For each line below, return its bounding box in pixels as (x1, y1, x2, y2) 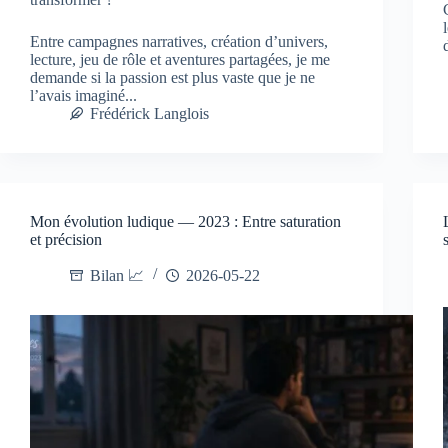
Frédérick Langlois (90, 104, 209, 122)
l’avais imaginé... (30, 86, 137, 104)
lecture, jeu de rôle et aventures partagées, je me (30, 50, 330, 68)
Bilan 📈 (90, 266, 144, 284)
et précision (30, 230, 102, 248)
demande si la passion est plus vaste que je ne (30, 68, 315, 86)
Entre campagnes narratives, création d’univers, (30, 32, 328, 50)
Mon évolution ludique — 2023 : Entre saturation (30, 212, 341, 230)
